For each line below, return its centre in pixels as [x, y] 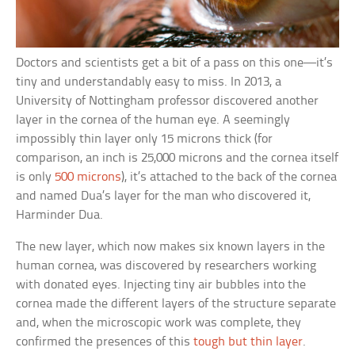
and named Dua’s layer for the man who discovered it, [164, 197]
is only [36, 177]
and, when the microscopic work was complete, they [159, 323]
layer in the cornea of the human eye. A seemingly [153, 120]
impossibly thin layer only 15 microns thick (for [145, 139]
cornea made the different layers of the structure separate [176, 304]
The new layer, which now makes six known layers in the [171, 247]
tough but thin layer [248, 342]
